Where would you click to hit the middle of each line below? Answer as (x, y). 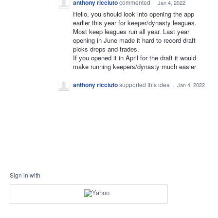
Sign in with (25, 175)
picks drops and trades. (106, 49)
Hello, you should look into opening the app (134, 14)
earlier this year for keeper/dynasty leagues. (135, 23)
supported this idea (145, 85)
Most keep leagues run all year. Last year (131, 32)
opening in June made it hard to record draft (134, 40)
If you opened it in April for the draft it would (135, 58)
